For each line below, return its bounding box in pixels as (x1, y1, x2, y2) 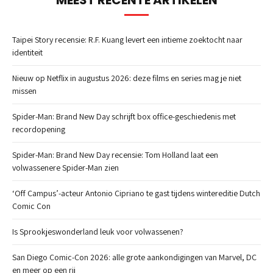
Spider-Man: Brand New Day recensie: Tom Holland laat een (12, 149, 218, 160)
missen (12, 85, 37, 96)
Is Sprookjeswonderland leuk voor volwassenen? (12, 225, 183, 237)
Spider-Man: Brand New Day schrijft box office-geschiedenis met (12, 110, 236, 122)
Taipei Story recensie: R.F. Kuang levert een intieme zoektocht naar (12, 34, 243, 45)
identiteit (12, 46, 43, 58)
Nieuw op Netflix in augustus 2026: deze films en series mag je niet (12, 72, 241, 83)
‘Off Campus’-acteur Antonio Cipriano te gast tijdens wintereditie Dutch (12, 187, 260, 199)
